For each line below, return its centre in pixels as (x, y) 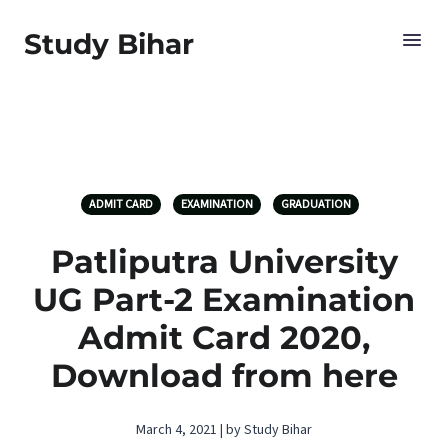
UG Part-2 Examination (224, 299)
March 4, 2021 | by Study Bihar (224, 430)
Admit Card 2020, (224, 337)
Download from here (224, 375)
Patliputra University (224, 261)
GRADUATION (316, 204)
